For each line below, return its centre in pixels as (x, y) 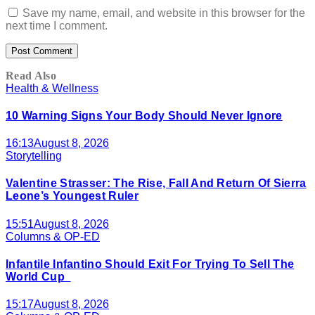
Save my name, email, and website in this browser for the (164, 13)
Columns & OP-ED (53, 236)
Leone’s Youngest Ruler (72, 196)
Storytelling (34, 156)
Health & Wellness (52, 88)
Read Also (31, 75)
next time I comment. (57, 25)
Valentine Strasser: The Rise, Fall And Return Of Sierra (156, 184)
